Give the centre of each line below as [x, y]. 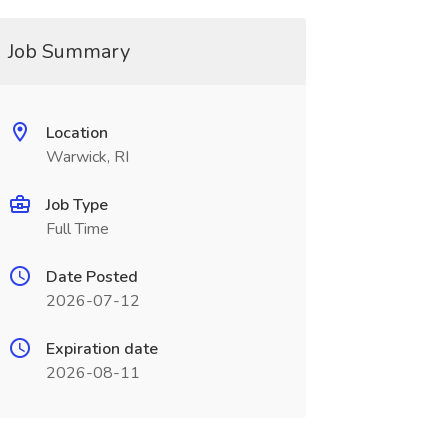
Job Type [76, 205]
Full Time [77, 229]
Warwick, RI [87, 157]
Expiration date [101, 349]
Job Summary [68, 51]
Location [76, 133]
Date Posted [91, 277]
